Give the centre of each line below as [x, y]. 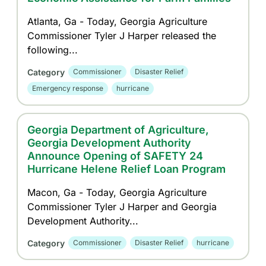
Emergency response [68, 88]
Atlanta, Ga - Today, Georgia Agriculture [118, 21]
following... [53, 50]
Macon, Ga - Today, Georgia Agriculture [117, 192]
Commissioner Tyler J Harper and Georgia [122, 207]
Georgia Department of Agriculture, [118, 130]
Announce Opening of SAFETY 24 [115, 156]
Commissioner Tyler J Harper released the [122, 36]
